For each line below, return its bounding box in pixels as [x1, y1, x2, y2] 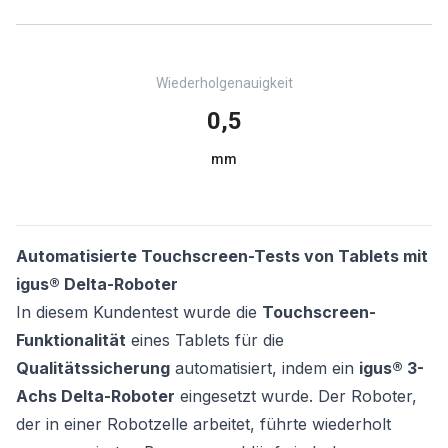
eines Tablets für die [126, 329, 284, 350]
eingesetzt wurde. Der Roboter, [175, 385, 417, 406]
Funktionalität [16, 329, 126, 350]
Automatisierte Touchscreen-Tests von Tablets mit [16, 245, 428, 266]
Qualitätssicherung [16, 357, 170, 378]
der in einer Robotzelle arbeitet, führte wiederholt [16, 413, 391, 434]
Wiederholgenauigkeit [155, 74, 293, 91]
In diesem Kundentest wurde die [16, 301, 262, 322]
